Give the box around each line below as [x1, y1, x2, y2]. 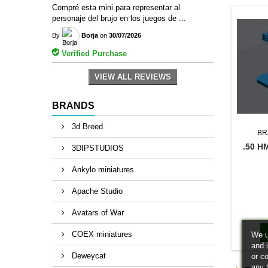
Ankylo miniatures [69, 165, 134, 174]
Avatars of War [69, 208, 124, 217]
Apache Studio [69, 186, 123, 196]
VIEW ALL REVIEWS [95, 72, 171, 81]
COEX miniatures [69, 229, 132, 239]
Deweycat [69, 251, 106, 260]
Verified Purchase [59, 48, 127, 58]
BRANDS [52, 100, 95, 111]
